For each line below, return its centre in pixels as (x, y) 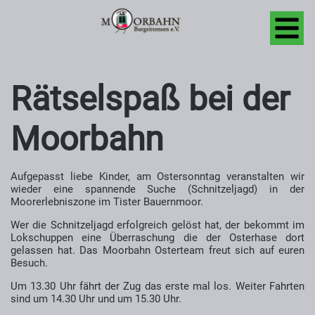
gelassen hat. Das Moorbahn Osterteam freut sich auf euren (157, 250)
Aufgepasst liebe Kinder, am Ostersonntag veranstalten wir (157, 176)
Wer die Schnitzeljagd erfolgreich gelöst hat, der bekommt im (157, 225)
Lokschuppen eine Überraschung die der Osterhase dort (157, 238)
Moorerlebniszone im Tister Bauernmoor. (107, 202)
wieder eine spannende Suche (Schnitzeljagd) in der (157, 189)
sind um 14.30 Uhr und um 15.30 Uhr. (96, 299)
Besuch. (29, 263)
